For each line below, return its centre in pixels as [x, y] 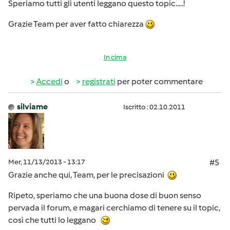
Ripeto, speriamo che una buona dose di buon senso [105, 195]
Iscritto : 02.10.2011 [154, 107]
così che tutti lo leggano [54, 220]
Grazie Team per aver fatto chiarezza [77, 24]
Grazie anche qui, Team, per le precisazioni [88, 175]
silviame [32, 107]
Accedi [49, 81]
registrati [99, 81]
